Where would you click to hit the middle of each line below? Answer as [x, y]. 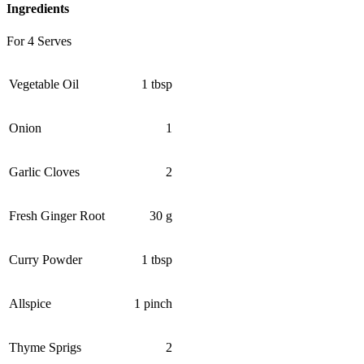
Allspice [30, 303]
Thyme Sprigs [45, 347]
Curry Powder [45, 259]
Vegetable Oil [44, 84]
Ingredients [38, 9]
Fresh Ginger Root [57, 215]
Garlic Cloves [44, 171]
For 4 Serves [39, 41]
